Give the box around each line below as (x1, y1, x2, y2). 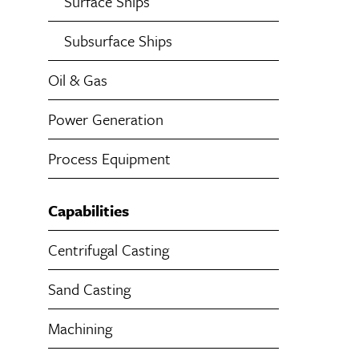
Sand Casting (48, 278, 131, 300)
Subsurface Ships (64, 30, 172, 51)
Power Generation (48, 108, 163, 130)
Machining (48, 317, 112, 339)
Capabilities (48, 200, 129, 221)
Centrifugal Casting (48, 239, 169, 260)
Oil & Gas (48, 69, 107, 91)
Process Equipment (48, 147, 171, 169)
